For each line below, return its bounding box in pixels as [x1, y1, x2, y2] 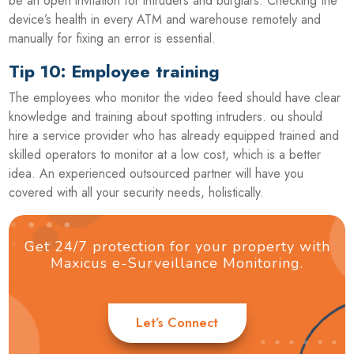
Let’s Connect [136, 313, 218, 332]
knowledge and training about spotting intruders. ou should [9, 107, 323, 126]
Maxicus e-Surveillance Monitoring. [51, 253, 303, 273]
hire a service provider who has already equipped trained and [9, 126, 340, 145]
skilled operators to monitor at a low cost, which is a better [9, 145, 322, 164]
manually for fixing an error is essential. [9, 28, 217, 47]
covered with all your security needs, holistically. [9, 183, 265, 201]
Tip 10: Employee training [9, 58, 220, 84]
